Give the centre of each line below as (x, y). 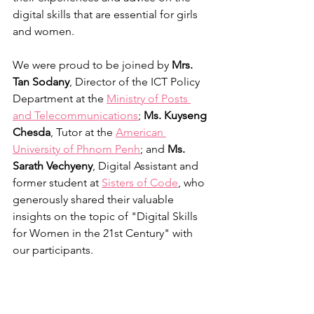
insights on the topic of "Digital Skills (107, 217)
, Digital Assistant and (147, 166)
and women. (43, 32)
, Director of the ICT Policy (136, 82)
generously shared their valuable (95, 200)
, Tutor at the (83, 132)
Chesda (32, 132)
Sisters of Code (140, 183)
